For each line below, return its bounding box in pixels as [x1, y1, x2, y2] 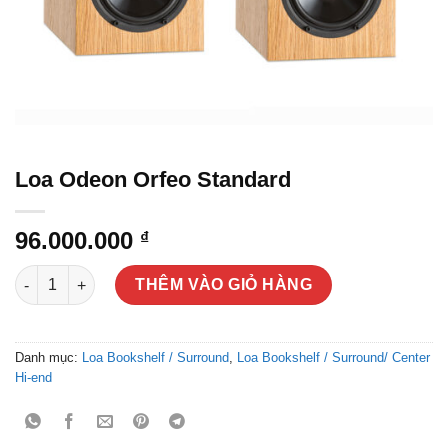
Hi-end [15, 369, 52, 385]
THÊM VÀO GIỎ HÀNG [135, 276, 313, 293]
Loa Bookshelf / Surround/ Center [237, 349, 430, 365]
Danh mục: [15, 349, 82, 365]
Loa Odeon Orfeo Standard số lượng [14, 267, 265, 283]
